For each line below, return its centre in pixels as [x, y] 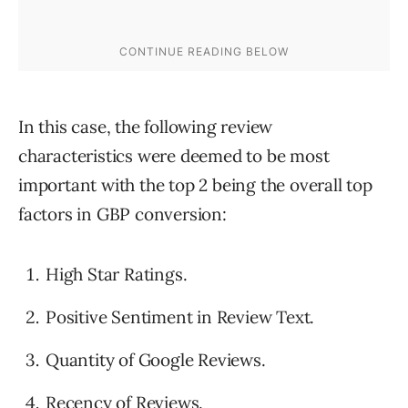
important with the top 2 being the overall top [195, 185]
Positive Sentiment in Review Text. [180, 317]
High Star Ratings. [117, 275]
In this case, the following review [146, 127]
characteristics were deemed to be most [174, 156]
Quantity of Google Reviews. [156, 360]
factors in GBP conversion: [122, 214]
